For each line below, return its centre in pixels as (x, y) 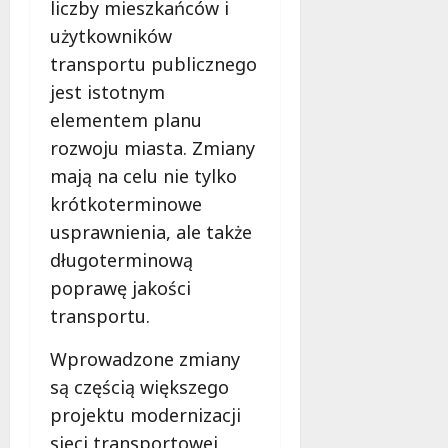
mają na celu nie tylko (143, 175)
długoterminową (121, 259)
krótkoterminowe (126, 203)
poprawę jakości (120, 287)
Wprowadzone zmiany (145, 358)
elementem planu (126, 119)
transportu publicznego (153, 63)
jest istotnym (107, 91)
